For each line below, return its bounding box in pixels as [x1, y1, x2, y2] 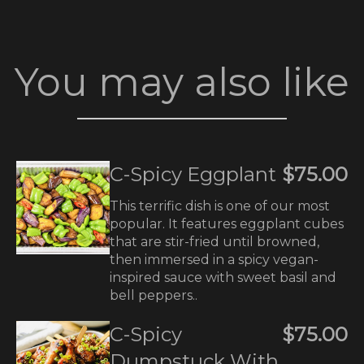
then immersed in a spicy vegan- [110, 252, 318, 267]
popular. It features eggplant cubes [110, 216, 344, 232]
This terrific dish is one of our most [110, 198, 330, 214]
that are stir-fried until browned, [110, 234, 319, 249]
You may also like [15, 58, 349, 106]
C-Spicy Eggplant [110, 162, 276, 186]
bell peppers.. [110, 288, 197, 303]
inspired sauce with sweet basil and [110, 270, 336, 285]
